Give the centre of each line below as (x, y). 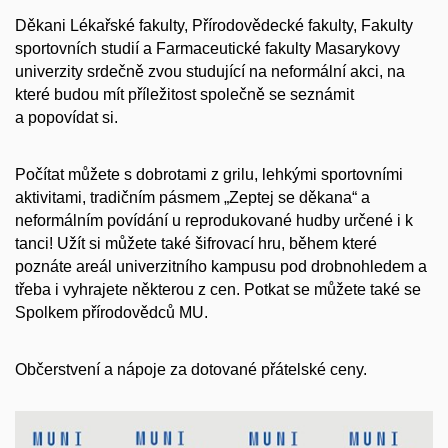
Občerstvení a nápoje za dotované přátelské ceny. (191, 369)
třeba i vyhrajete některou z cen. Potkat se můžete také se (218, 290)
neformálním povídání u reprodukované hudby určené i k (214, 221)
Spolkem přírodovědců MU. (111, 313)
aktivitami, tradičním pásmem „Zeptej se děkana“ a (192, 198)
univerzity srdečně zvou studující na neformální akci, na (210, 72)
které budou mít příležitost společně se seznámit (184, 95)
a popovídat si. (66, 118)
